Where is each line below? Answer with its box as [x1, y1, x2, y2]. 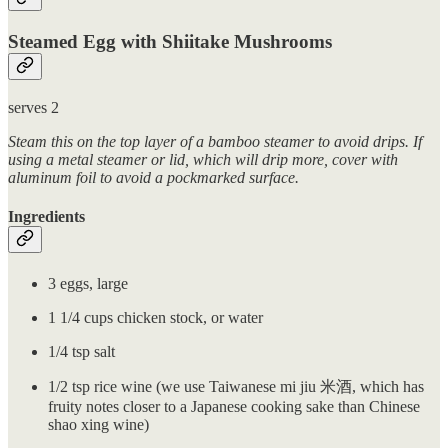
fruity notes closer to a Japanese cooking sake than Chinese [48, 397, 420, 415]
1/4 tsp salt [48, 342, 115, 360]
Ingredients [8, 208, 85, 226]
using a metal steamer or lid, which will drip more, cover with [8, 151, 398, 169]
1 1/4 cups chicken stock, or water [48, 308, 263, 326]
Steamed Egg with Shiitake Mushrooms [8, 31, 332, 53]
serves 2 [8, 99, 59, 117]
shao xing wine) [48, 415, 149, 433]
